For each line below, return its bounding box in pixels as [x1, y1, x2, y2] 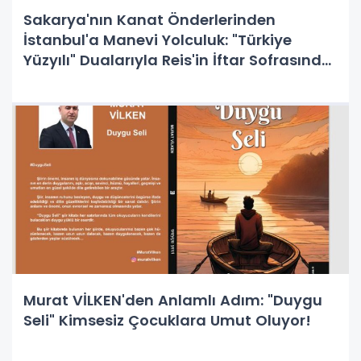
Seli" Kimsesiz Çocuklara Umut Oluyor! [23, 309, 311, 330]
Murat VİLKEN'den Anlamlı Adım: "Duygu [23, 289, 322, 310]
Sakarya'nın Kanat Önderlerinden [23, 9, 276, 30]
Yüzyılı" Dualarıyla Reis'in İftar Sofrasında [23, 49, 332, 70]
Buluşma [23, 69, 89, 90]
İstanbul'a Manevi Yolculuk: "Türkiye [23, 29, 292, 50]
